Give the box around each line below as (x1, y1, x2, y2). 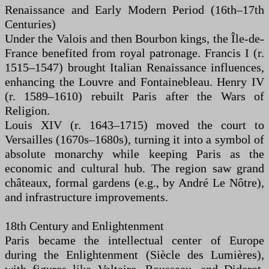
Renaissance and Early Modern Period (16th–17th (5, 3, 264, 17)
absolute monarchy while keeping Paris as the (5, 147, 264, 161)
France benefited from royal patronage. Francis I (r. (5, 46, 264, 60)
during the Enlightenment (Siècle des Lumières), (5, 248, 264, 262)
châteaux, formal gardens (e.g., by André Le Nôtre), (5, 176, 264, 190)
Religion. (5, 104, 50, 118)
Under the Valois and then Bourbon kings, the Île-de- (5, 32, 264, 46)
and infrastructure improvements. (5, 190, 168, 204)
